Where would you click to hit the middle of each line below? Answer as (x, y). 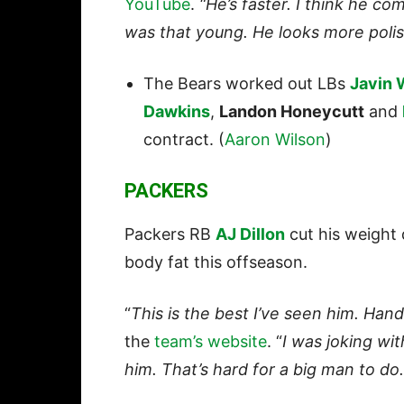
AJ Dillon (250, 234)
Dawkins (177, 112)
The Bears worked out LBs (247, 84)
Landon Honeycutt (292, 112)
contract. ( (184, 140)
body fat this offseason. (216, 262)
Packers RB (170, 234)
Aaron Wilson (275, 140)
